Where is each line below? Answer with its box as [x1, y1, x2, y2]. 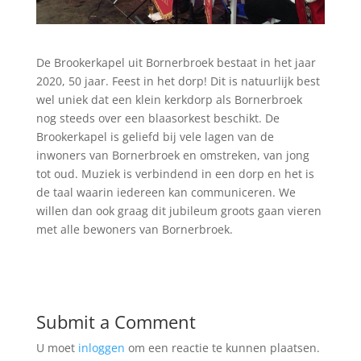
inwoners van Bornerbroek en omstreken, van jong [35, 147, 309, 163]
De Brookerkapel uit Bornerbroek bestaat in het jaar [35, 54, 316, 70]
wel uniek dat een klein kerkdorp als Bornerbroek [35, 91, 302, 107]
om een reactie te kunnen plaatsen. [124, 339, 320, 355]
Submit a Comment [35, 309, 196, 334]
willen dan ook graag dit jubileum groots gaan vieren [35, 202, 322, 218]
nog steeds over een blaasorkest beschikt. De [35, 110, 280, 126]
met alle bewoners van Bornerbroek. [35, 221, 233, 237]
